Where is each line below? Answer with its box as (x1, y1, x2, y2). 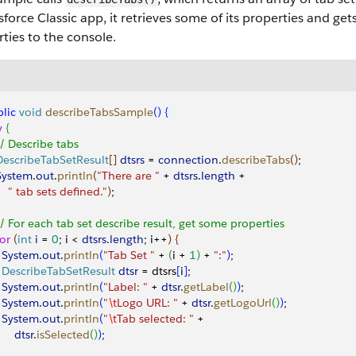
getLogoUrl (214, 296, 272, 310)
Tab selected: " (117, 311, 194, 326)
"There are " (97, 168, 160, 183)
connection (158, 153, 219, 167)
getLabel (184, 280, 229, 294)
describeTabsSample (42, 105, 153, 119)
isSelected (37, 327, 90, 342)
